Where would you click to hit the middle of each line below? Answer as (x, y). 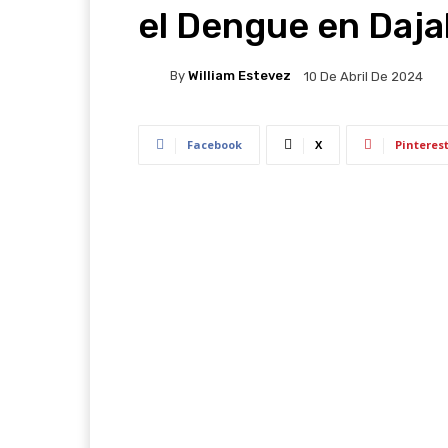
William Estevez (239, 76)
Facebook (214, 144)
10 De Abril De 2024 (363, 76)
